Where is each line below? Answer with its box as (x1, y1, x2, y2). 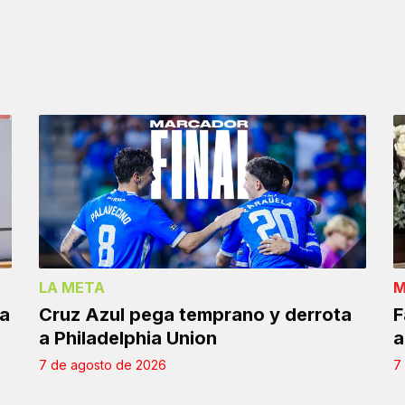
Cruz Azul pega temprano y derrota (39, 304, 353, 326)
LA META (39, 278, 106, 297)
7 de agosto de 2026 (39, 357, 167, 373)
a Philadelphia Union (39, 327, 218, 350)
